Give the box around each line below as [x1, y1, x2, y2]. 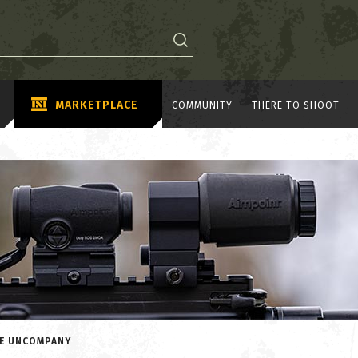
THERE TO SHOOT [252, 99, 340, 111]
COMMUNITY [172, 99, 233, 111]
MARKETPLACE [55, 97, 138, 112]
